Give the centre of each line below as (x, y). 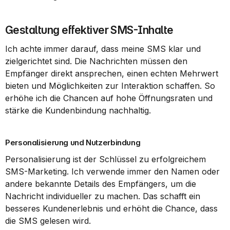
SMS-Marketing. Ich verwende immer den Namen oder (112, 171)
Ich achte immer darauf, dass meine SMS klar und (103, 49)
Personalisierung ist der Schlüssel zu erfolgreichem (106, 159)
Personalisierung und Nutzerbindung (73, 142)
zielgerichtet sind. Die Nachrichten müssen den (96, 61)
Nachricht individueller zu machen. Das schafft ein (103, 196)
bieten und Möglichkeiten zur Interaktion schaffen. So (110, 86)
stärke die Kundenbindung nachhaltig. (78, 110)
